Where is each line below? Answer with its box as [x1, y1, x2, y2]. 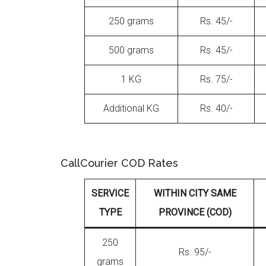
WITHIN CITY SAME [153, 188, 236, 199]
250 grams [109, 15, 154, 27]
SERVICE [91, 188, 129, 199]
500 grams [109, 45, 154, 56]
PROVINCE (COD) [158, 207, 232, 218]
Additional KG [103, 103, 159, 114]
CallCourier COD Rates [61, 157, 178, 169]
